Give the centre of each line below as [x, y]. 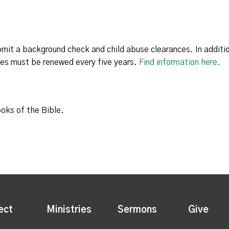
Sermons [137, 210]
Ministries [69, 210]
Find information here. [180, 63]
